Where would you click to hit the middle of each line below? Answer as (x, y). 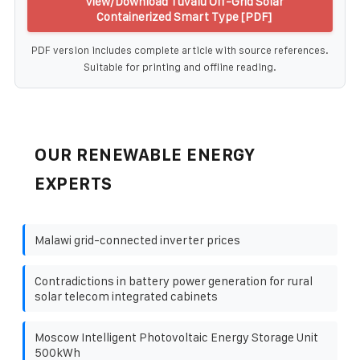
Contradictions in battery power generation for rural (174, 280)
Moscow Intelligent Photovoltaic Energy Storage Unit (176, 337)
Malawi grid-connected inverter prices (137, 239)
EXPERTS (74, 183)
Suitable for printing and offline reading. (180, 67)
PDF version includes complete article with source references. (180, 50)
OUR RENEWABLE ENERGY (145, 154)
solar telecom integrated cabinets (126, 296)
